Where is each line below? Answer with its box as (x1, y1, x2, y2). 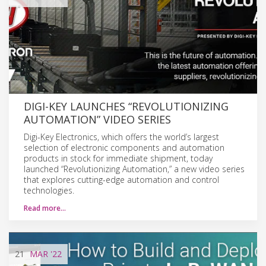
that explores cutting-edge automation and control (24, 173, 219, 185)
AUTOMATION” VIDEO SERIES (24, 112, 171, 126)
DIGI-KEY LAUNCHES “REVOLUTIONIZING (24, 99, 229, 113)
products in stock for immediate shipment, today (24, 152, 213, 164)
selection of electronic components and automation (24, 141, 224, 153)
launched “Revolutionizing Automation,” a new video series (24, 163, 245, 175)
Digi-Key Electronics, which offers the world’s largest (24, 131, 219, 142)
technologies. (24, 184, 74, 196)
